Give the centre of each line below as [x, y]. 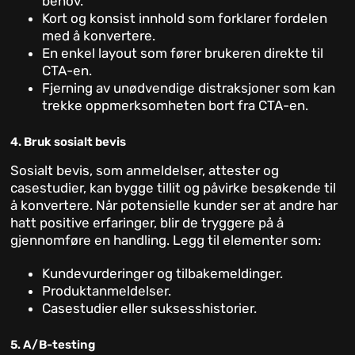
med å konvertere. [99, 36]
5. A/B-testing [53, 345]
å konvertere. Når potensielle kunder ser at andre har [174, 206]
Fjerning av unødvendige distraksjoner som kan [189, 88]
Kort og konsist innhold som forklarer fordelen [185, 19]
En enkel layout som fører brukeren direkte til [183, 53]
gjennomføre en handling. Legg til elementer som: [166, 240]
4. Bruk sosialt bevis [69, 142]
